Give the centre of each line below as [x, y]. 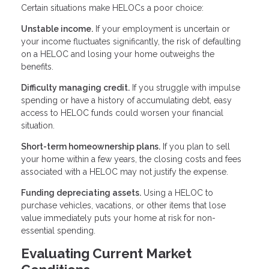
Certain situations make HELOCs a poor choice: [112, 8]
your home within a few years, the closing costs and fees [131, 159]
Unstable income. [57, 29]
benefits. [37, 66]
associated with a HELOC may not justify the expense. [125, 171]
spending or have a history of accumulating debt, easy [126, 100]
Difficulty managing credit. [75, 87]
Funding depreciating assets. [81, 192]
